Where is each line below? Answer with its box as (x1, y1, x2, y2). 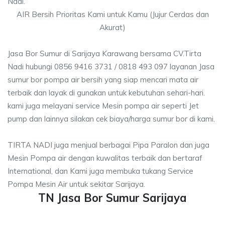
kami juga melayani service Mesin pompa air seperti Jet (8, 101, 199, 110)
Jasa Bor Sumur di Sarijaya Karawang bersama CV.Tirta (8, 49, 201, 58)
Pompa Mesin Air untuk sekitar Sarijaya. (8, 179, 145, 189)
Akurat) (99, 23, 126, 32)
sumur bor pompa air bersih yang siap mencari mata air (8, 75, 198, 84)
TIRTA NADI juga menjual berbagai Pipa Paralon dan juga (8, 140, 209, 150)
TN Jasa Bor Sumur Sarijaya (38, 191, 187, 205)
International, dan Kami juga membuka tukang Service (8, 166, 193, 176)
